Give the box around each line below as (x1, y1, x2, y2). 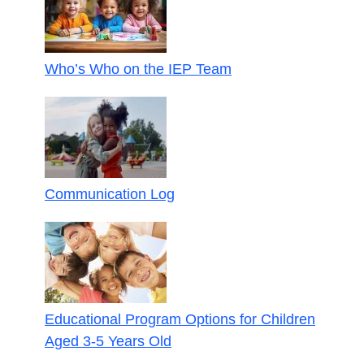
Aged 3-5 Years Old (45, 332, 171, 349)
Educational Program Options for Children (45, 310, 315, 327)
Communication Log (45, 185, 175, 202)
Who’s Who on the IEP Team (45, 60, 232, 77)
